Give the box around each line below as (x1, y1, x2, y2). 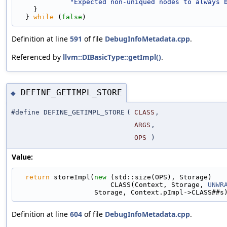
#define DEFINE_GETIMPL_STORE (11, 108, 125, 116)
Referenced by (12, 52, 63, 62)
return (25, 173, 50, 181)
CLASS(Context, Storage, (110, 180, 208, 188)
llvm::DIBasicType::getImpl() (63, 52, 161, 62)
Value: (12, 152, 33, 162)
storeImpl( (50, 173, 94, 181)
